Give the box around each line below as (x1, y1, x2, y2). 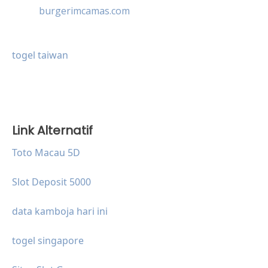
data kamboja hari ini (12, 204, 108, 218)
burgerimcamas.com (39, 4, 130, 17)
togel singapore (12, 233, 84, 247)
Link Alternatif (12, 121, 93, 139)
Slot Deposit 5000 (12, 175, 91, 188)
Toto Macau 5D (12, 145, 80, 159)
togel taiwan (12, 48, 68, 62)
